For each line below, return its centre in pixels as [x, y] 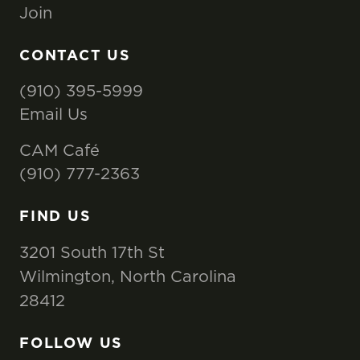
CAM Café [59, 149]
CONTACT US [75, 55]
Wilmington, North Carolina [128, 276]
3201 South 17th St [92, 252]
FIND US [55, 215]
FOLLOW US [72, 342]
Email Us [53, 113]
